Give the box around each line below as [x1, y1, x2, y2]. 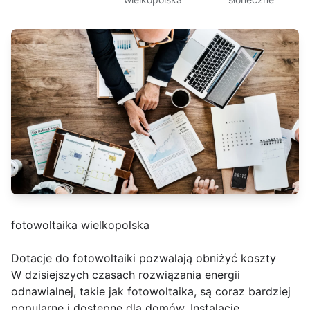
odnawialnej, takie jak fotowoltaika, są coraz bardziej [11, 284, 291, 298]
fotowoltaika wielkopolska [11, 217, 149, 232]
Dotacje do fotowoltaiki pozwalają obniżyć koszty [11, 250, 276, 265]
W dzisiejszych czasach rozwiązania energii [11, 267, 240, 282]
